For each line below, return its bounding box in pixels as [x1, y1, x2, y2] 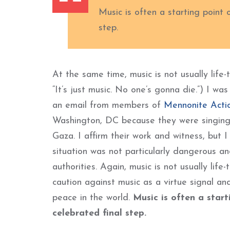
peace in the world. [52, 193, 133, 203]
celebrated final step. [52, 208, 146, 218]
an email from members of [52, 101, 164, 110]
